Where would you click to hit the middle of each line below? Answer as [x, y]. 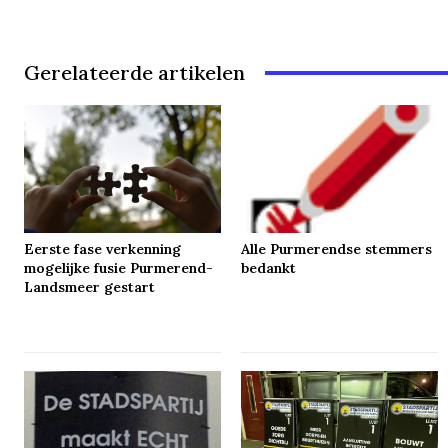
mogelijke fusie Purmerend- [119, 267]
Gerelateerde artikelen [134, 73]
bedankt [269, 267]
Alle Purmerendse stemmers [337, 248]
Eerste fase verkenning [103, 248]
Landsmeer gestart [90, 286]
